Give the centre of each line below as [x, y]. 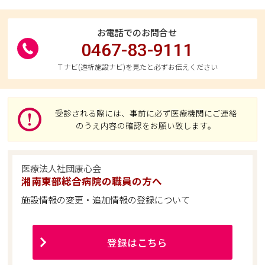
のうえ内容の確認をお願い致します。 [146, 125]
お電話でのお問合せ [137, 33]
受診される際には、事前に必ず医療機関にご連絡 [146, 113]
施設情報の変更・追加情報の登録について [106, 200]
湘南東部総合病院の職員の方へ [92, 181]
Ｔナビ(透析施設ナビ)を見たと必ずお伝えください [137, 67]
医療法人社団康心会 [62, 168]
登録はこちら [137, 242]
